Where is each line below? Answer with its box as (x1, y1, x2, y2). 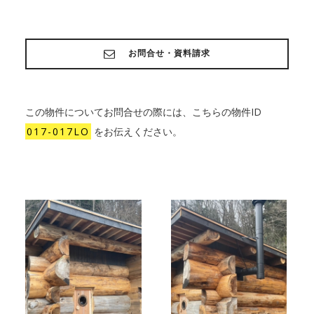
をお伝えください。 (90, 125, 182, 139)
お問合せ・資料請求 (128, 47, 210, 60)
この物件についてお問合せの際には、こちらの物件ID (25, 105, 261, 119)
